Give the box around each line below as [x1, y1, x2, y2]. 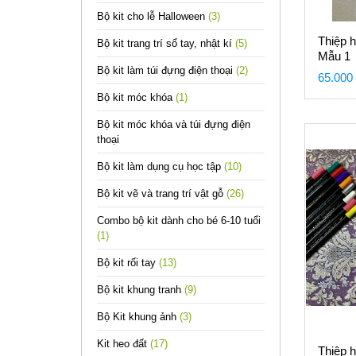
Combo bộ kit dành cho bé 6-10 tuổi [97, 215, 261, 226]
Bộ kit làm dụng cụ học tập [97, 161, 224, 172]
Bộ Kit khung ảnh [97, 311, 180, 323]
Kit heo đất [97, 338, 150, 350]
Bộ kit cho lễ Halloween [97, 10, 208, 22]
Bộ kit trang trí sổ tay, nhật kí [97, 37, 235, 49]
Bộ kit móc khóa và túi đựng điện [97, 118, 250, 130]
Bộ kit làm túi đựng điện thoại [97, 64, 236, 76]
